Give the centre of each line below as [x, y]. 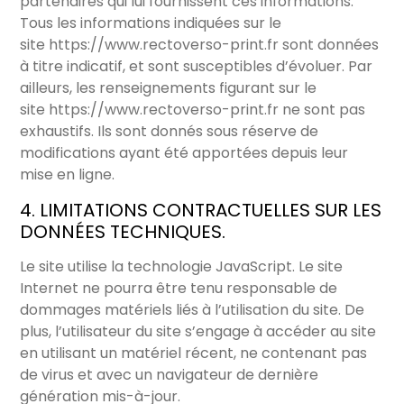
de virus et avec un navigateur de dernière [170, 375]
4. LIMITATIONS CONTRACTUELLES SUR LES [201, 211]
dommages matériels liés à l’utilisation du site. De [193, 310]
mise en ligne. [68, 175]
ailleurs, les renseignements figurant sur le [169, 88]
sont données [329, 45]
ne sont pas [322, 110]
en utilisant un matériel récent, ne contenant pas [194, 353]
